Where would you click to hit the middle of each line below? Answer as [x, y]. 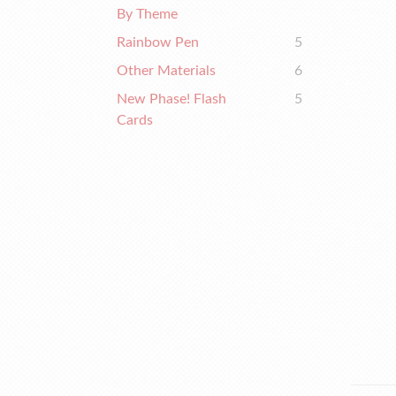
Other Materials [166, 71]
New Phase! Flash [171, 99]
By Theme [147, 14]
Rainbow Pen [158, 42]
